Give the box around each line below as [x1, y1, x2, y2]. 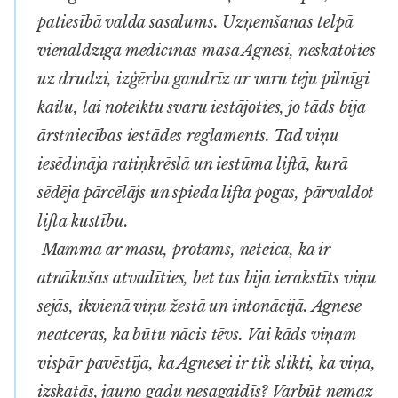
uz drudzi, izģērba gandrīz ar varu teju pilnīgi [37, 68, 369, 89]
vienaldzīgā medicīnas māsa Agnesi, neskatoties [37, 40, 376, 60]
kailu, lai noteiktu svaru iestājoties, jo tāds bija [37, 97, 365, 117]
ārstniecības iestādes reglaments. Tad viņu [37, 125, 338, 146]
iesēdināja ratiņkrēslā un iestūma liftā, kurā [37, 154, 347, 174]
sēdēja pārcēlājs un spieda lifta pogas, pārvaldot [37, 182, 375, 203]
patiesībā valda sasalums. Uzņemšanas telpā [37, 12, 353, 32]
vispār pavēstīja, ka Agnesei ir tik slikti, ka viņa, [37, 353, 376, 373]
